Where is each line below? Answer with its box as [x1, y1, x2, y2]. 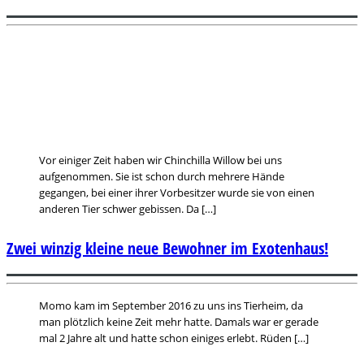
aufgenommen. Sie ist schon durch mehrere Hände [39, 168, 284, 184]
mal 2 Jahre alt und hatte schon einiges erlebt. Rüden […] [39, 331, 309, 346]
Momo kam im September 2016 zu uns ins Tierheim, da [39, 298, 303, 314]
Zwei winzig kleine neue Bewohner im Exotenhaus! [6, 236, 328, 259]
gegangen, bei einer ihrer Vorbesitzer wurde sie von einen [39, 184, 314, 200]
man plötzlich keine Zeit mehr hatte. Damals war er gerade [39, 314, 318, 330]
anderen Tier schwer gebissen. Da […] [39, 201, 216, 216]
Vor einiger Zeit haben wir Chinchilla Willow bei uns [39, 152, 282, 167]
